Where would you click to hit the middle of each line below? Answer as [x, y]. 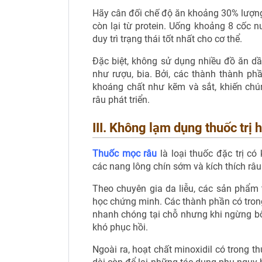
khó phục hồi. [120, 227]
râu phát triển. [121, 100]
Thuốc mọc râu [125, 154]
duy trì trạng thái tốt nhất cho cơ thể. [167, 39]
